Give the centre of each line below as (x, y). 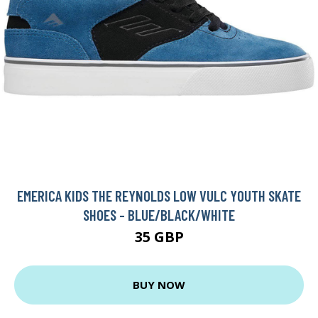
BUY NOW (159, 285)
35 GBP (159, 236)
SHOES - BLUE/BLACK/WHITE (159, 214)
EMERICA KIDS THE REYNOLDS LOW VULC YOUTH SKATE (159, 195)
